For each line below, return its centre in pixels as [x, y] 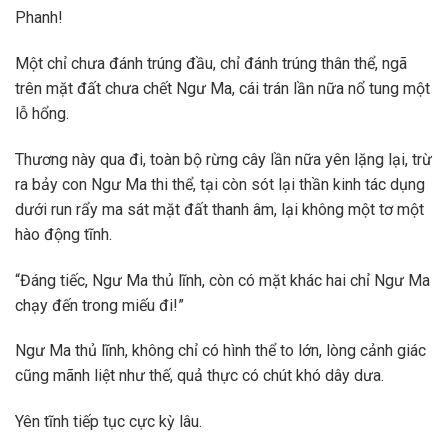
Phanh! [39, 18]
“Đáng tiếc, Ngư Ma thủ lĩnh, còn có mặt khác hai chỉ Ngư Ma [222, 280]
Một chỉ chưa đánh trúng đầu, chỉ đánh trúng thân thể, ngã [211, 64]
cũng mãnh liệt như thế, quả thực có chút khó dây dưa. [199, 376]
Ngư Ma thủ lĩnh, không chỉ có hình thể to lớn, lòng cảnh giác [220, 351]
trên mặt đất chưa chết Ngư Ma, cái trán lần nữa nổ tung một [222, 89]
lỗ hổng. [42, 114]
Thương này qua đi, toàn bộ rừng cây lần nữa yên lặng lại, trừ [223, 159]
